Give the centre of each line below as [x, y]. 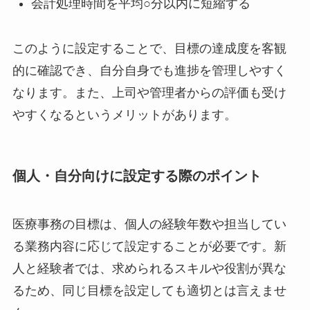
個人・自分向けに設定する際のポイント [137, 176]
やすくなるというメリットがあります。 [124, 115]
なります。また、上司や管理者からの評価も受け [149, 93]
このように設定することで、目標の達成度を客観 [149, 49]
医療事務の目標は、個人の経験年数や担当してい [149, 224]
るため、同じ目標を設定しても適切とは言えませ [149, 290]
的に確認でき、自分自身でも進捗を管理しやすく [149, 71]
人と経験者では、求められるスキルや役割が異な [149, 268]
